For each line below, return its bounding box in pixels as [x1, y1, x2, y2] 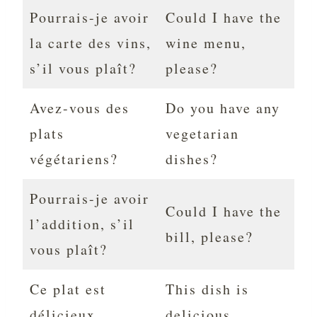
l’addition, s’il [30, 214, 134, 234]
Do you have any [166, 98, 280, 118]
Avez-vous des [30, 98, 129, 118]
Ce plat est [30, 279, 106, 299]
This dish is [166, 279, 249, 299]
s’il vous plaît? [30, 59, 137, 79]
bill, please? [166, 227, 253, 247]
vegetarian [166, 124, 239, 144]
